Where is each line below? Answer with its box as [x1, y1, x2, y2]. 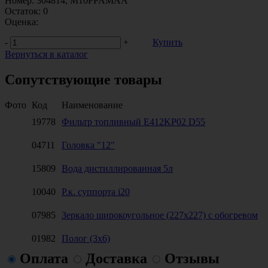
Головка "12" [62, 139, 115, 150]
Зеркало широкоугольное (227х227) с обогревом [62, 209, 258, 220]
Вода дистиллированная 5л [62, 163, 173, 173]
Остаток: [5, 5, 41, 16]
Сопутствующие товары [5, 71, 162, 87]
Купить [153, 37, 182, 48]
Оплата [20, 250, 68, 266]
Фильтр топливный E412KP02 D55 [62, 116, 205, 127]
